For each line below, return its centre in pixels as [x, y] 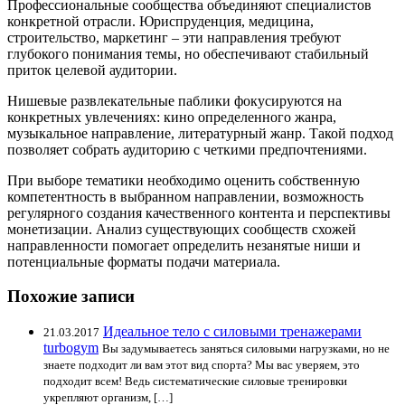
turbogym [71, 348]
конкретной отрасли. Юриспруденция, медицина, [160, 21]
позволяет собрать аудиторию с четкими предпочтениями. [187, 149]
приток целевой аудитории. [92, 70]
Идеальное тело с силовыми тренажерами [232, 332]
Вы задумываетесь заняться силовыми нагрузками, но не [246, 349]
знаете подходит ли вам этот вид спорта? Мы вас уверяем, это [202, 365]
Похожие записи [71, 297]
